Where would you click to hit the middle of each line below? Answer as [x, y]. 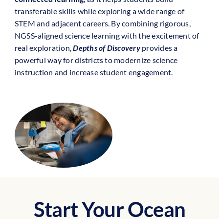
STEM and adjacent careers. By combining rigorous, [102, 23]
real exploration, [44, 48]
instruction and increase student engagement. [94, 72]
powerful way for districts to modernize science [96, 60]
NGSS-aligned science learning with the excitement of [107, 36]
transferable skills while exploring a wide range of [99, 11]
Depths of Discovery [107, 48]
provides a [160, 48]
